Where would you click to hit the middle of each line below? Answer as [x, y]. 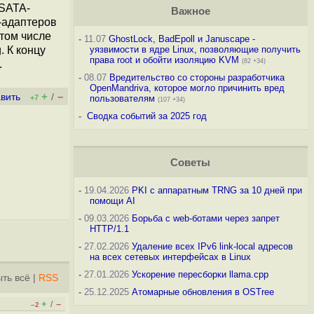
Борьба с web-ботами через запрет [205, 218]
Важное [190, 11]
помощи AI [112, 201]
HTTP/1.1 [109, 229]
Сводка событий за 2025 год [146, 116]
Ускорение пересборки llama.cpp [200, 274]
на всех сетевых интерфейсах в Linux [170, 257]
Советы [191, 163]
